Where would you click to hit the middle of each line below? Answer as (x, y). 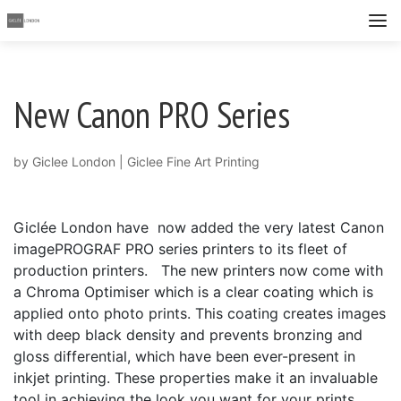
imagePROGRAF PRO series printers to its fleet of (180, 248)
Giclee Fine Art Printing (193, 161)
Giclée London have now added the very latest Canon (199, 227)
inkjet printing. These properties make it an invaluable (196, 377)
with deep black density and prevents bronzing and (188, 334)
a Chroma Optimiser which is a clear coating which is (193, 291)
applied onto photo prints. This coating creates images (200, 313)
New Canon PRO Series (152, 114)
